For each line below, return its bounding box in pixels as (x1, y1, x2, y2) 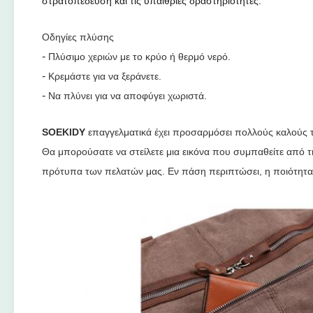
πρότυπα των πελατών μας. (42, 166, 168, 177)
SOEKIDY (42, 126, 85, 138)
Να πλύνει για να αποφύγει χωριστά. (48, 90, 207, 101)
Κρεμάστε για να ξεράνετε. (48, 71, 161, 82)
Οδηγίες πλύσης (42, 31, 114, 43)
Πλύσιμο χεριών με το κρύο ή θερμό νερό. (48, 51, 231, 62)
